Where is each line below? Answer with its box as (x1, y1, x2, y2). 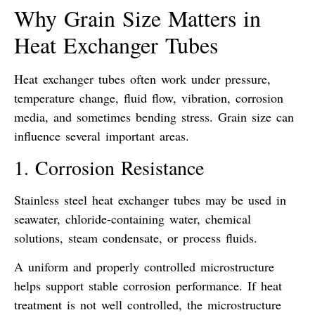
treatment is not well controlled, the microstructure (14, 296, 281, 314)
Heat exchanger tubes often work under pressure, (14, 70, 271, 88)
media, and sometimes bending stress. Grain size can (14, 108, 294, 126)
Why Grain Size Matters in (14, 3, 261, 34)
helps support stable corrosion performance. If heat (14, 277, 282, 295)
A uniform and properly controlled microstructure (14, 258, 274, 276)
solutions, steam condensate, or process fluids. (14, 229, 257, 246)
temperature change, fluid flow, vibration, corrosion (14, 89, 283, 107)
